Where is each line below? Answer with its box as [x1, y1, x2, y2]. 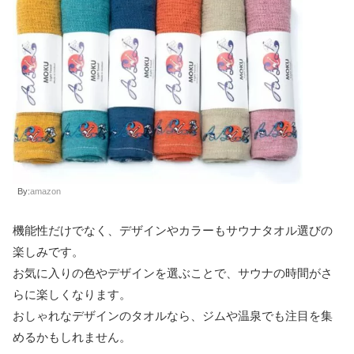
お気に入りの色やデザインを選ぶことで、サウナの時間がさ [13, 265, 333, 280]
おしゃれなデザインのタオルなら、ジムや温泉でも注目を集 [13, 308, 333, 322]
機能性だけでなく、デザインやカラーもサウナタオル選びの [13, 223, 333, 237]
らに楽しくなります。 [13, 287, 131, 301]
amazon [30, 186, 61, 196]
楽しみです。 [13, 244, 84, 258]
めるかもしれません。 [13, 330, 131, 344]
